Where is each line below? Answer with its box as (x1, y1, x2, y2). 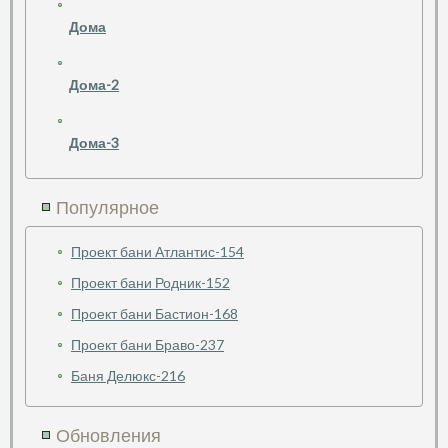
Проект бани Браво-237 (71, 336, 224, 354)
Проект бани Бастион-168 (71, 305, 238, 323)
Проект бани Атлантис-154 (71, 243, 244, 261)
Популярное (56, 196, 159, 219)
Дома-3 (69, 134, 119, 152)
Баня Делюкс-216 (71, 367, 185, 385)
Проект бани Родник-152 (71, 274, 230, 292)
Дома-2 (69, 76, 119, 94)
